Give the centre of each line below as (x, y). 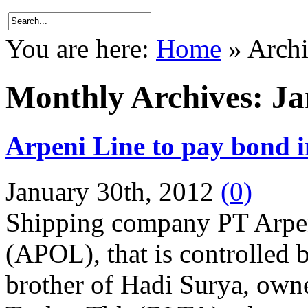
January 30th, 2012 (113, 192)
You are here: (77, 48)
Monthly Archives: (139, 97)
